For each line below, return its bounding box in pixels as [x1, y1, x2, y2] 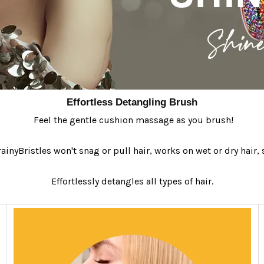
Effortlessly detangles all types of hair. [51, 175, 213, 187]
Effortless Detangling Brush [67, 96, 197, 108]
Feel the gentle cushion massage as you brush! [31, 114, 233, 126]
